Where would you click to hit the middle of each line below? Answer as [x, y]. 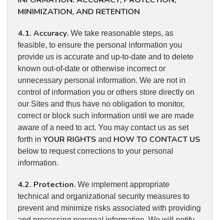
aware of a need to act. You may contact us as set [103, 128]
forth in [30, 139]
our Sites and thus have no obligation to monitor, [101, 104]
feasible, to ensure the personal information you [100, 45]
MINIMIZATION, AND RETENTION [79, 12]
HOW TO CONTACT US [157, 140]
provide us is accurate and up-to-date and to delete [106, 57]
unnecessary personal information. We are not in [102, 81]
